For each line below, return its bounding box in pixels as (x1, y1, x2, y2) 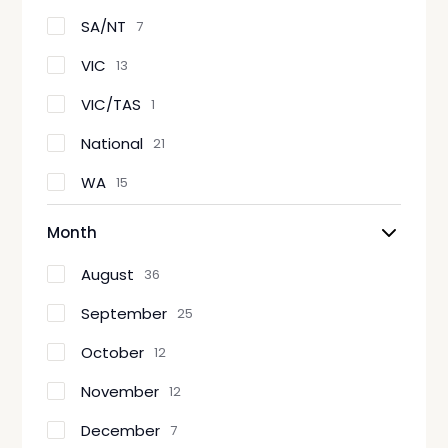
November (81, 380, 160, 402)
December (81, 419, 161, 441)
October (81, 341, 145, 363)
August (81, 263, 135, 285)
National (81, 132, 144, 154)
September (81, 302, 168, 324)
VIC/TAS (81, 93, 142, 115)
